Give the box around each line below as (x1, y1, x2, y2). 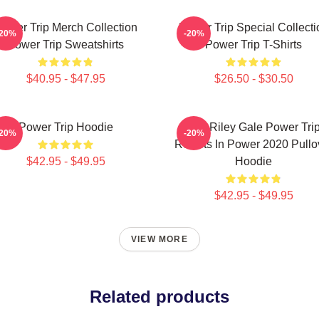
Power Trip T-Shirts (205, 38, 302, 51)
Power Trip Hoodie (18, 121, 113, 133)
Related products (90, 287, 229, 306)
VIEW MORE (131, 234, 188, 244)
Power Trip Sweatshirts (7, 38, 124, 51)
